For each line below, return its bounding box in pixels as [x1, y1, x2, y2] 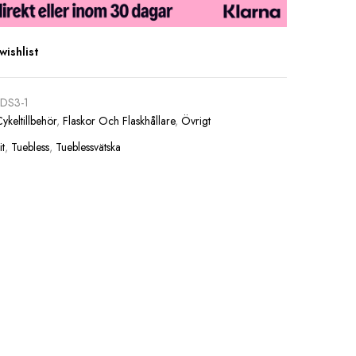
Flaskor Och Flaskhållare [62, 113, 175, 130]
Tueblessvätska [55, 139, 121, 156]
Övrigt [180, 113, 211, 130]
